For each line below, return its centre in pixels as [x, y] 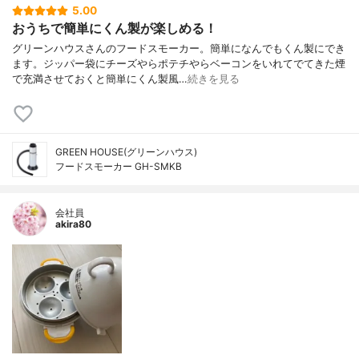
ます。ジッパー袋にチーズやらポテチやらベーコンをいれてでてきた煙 [179, 63]
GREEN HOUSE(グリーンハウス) [126, 151]
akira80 [73, 224]
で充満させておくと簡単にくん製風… [100, 79]
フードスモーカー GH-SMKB [119, 166]
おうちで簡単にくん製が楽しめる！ [115, 28]
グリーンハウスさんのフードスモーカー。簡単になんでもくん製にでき [179, 48]
